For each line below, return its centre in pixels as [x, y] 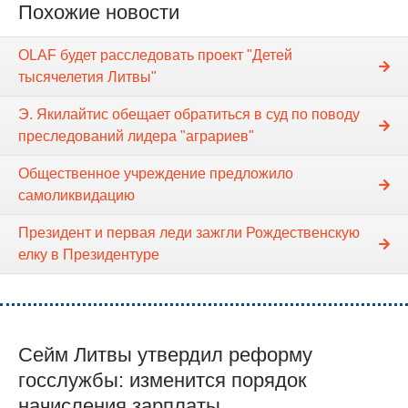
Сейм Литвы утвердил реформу [165, 355]
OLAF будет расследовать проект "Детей [155, 56]
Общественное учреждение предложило [156, 174]
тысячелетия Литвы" [87, 77]
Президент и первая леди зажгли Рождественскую [189, 233]
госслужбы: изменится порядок [163, 381]
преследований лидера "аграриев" [136, 137]
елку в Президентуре [89, 255]
